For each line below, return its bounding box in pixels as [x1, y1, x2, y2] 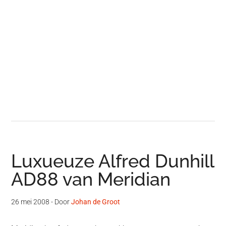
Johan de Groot [71, 198, 121, 206]
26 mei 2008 [11, 198, 50, 206]
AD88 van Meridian [11, 168, 171, 190]
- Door [49, 198, 72, 206]
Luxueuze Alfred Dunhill [11, 150, 214, 172]
